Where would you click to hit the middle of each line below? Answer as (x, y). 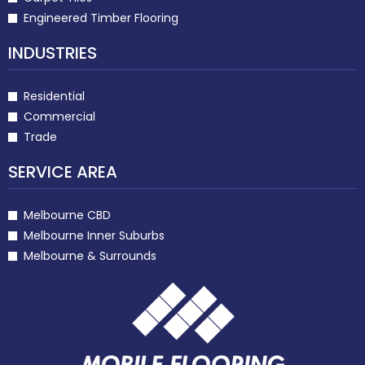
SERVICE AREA (63, 172)
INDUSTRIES (53, 53)
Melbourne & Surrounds (90, 255)
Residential (54, 96)
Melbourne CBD (67, 215)
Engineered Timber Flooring (101, 18)
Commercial (59, 116)
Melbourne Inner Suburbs (94, 235)
